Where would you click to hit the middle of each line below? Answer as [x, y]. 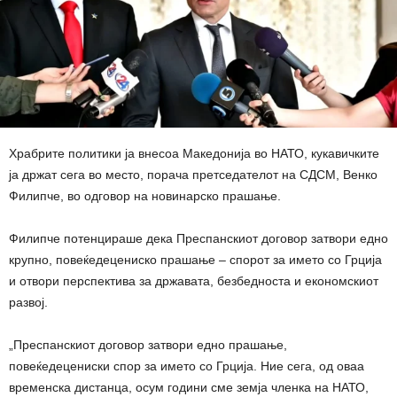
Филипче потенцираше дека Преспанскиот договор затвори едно [198, 238]
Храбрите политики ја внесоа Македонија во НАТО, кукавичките [194, 153]
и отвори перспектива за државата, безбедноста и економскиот [194, 280]
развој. [28, 302]
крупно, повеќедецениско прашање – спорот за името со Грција [195, 259]
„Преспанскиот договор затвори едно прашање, [148, 344]
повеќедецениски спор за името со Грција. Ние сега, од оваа [187, 366]
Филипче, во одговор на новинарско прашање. [145, 195]
